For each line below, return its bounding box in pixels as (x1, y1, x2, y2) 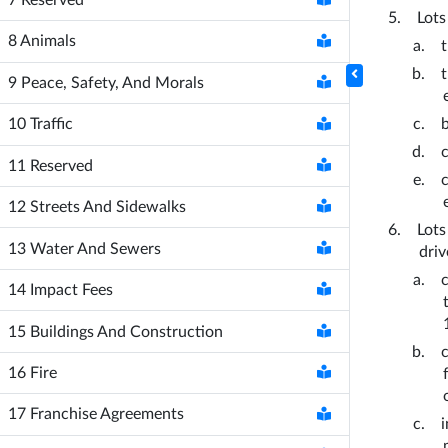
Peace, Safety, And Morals (21, 74, 204, 91)
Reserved (30, 157, 93, 174)
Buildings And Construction (30, 323, 223, 340)
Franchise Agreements (30, 406, 184, 423)
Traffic (30, 116, 73, 133)
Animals (20, 33, 76, 50)
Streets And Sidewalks (30, 199, 186, 216)
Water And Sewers (30, 240, 161, 257)
